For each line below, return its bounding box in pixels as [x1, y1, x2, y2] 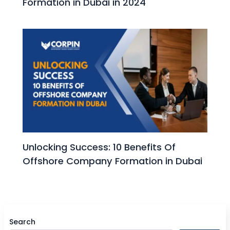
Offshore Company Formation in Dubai [23, 154, 203, 167]
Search [9, 217, 35, 227]
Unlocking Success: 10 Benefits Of [23, 140, 176, 154]
